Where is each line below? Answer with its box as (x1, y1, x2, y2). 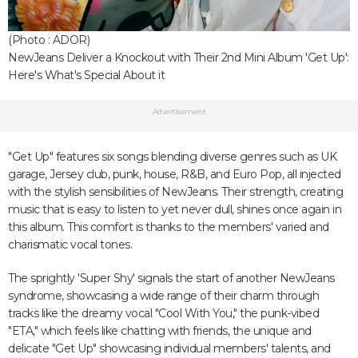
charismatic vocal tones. (8, 237, 132, 252)
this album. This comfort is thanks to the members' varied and (8, 220, 329, 234)
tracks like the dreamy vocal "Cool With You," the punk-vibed (8, 306, 319, 320)
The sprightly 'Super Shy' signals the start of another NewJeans (8, 271, 335, 285)
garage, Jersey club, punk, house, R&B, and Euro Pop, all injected (8, 167, 341, 181)
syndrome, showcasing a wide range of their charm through (8, 288, 319, 303)
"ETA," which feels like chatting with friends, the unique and (8, 324, 312, 338)
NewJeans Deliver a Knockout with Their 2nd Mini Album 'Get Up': (8, 50, 349, 65)
